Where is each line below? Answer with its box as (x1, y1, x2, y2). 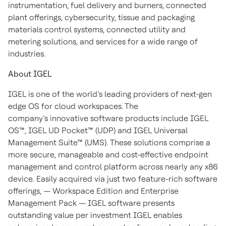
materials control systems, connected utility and (8, 25, 186, 34)
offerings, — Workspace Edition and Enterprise (8, 186, 179, 196)
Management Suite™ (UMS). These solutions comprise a (8, 138, 210, 147)
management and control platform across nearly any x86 (8, 162, 218, 172)
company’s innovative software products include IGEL (8, 114, 208, 123)
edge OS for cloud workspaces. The (8, 101, 138, 111)
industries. (8, 49, 45, 59)
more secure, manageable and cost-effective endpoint (8, 150, 208, 159)
